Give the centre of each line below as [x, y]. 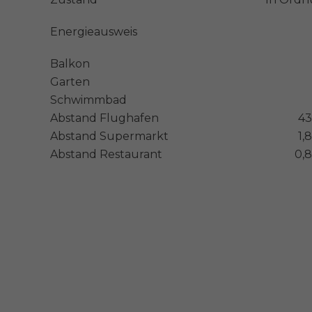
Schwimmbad [88, 100]
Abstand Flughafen [104, 118]
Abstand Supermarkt [109, 136]
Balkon [70, 63]
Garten [70, 81]
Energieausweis [94, 31]
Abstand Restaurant [106, 154]
